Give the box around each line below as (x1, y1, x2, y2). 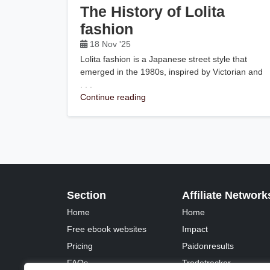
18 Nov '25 (87, 39, 134, 49)
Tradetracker (181, 257, 231, 268)
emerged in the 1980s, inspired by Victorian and (80, 66, 263, 77)
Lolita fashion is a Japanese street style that (80, 54, 248, 64)
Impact (181, 224, 208, 234)
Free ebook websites (67, 224, 147, 234)
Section (67, 189, 107, 201)
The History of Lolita (80, 4, 225, 20)
